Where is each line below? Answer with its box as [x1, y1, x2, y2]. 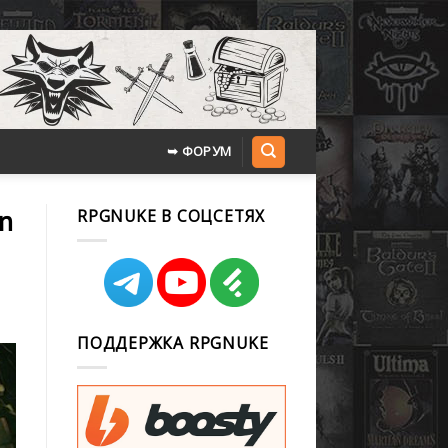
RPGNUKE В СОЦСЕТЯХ [77, 205, 266, 227]
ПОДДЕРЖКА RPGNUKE [77, 331, 269, 354]
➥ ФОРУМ [166, 142, 232, 160]
